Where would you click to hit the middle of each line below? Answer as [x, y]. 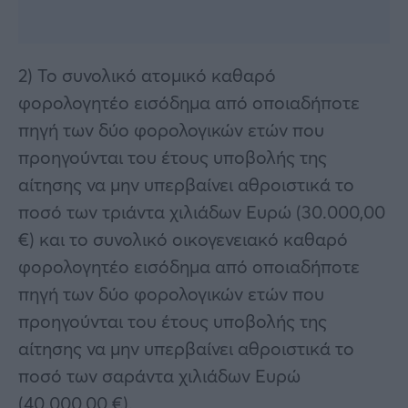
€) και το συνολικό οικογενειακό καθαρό [183, 239]
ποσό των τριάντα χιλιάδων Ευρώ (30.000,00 [202, 211]
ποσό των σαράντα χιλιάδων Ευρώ [159, 375]
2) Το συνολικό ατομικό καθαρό [147, 75]
